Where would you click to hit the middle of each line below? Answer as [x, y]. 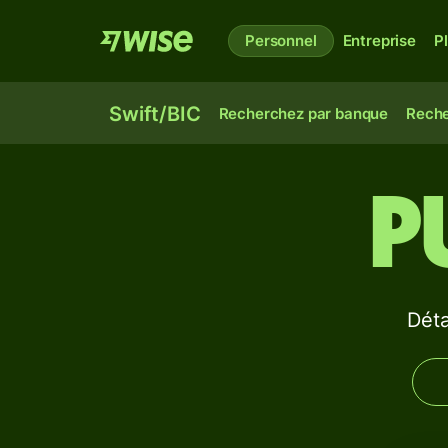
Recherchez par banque [303, 113]
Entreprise [379, 40]
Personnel [281, 40]
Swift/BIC [155, 114]
